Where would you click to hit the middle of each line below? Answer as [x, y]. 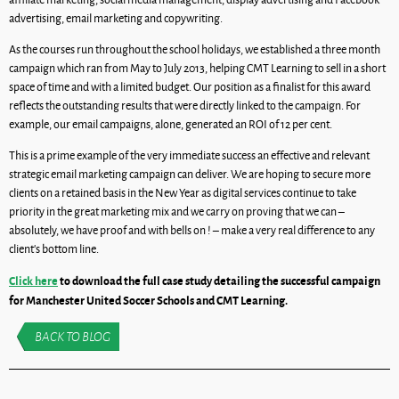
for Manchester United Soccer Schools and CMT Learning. [148, 300]
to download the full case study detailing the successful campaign [219, 281]
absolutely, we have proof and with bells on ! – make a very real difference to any [192, 230]
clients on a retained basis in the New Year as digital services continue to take [183, 193]
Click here [33, 281]
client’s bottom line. [55, 249]
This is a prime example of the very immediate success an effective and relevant [189, 155]
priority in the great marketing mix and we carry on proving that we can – [177, 212]
